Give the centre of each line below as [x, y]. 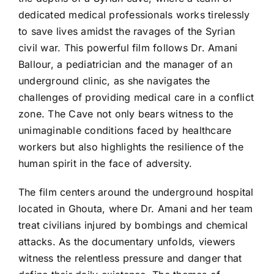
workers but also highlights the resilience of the [131, 146]
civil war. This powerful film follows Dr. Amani [128, 47]
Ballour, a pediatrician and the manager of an [125, 64]
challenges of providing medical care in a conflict [136, 97]
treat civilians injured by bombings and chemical [133, 225]
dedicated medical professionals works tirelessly [134, 14]
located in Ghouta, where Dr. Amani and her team [136, 208]
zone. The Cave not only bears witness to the [126, 113]
